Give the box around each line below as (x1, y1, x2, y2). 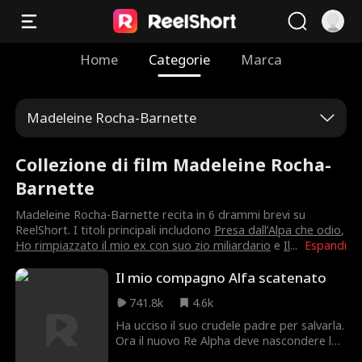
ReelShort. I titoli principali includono (15, 222, 215, 238)
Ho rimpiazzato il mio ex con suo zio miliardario (15, 238, 271, 254)
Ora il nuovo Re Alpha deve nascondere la (116, 333, 339, 349)
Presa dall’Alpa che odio (214, 222, 342, 238)
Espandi (304, 238, 347, 254)
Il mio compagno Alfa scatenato (116, 268, 327, 288)
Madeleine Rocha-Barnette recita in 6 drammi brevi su (15, 207, 306, 223)
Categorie (149, 49, 210, 69)
